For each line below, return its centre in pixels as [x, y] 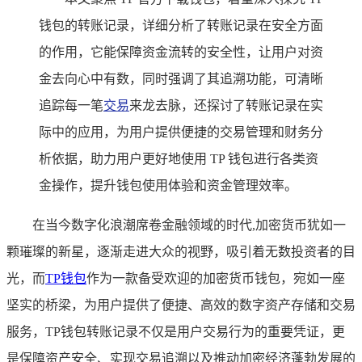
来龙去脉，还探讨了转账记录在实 [226, 105]
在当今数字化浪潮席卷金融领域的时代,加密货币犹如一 [189, 225]
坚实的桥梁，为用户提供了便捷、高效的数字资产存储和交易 [181, 305]
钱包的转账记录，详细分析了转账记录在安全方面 [181, 25]
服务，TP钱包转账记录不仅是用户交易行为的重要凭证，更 [176, 331]
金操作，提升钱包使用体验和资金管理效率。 [168, 185]
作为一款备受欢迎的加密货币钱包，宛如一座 [216, 278]
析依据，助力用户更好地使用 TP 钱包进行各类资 [179, 158]
